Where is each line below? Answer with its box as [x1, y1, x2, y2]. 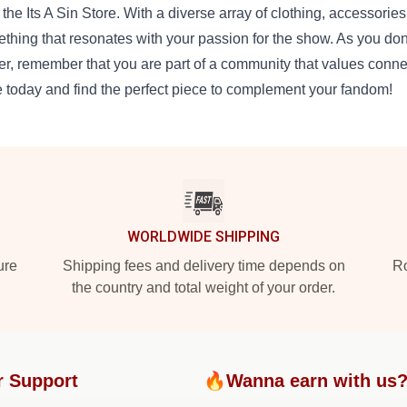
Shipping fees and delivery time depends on [62, 258, 345, 273]
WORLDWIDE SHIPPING [127, 228, 280, 245]
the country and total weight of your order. [72, 280, 335, 295]
